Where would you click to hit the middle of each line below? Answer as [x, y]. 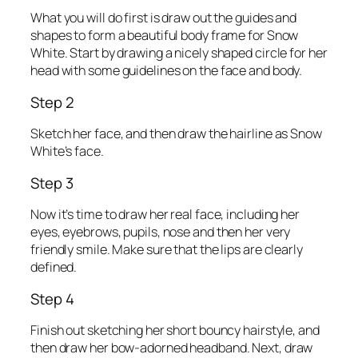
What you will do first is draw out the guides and [164, 18]
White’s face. [67, 151]
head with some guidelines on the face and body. [167, 71]
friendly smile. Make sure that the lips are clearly [167, 250]
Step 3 [52, 183]
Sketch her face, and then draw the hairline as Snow [176, 134]
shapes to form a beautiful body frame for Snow [165, 36]
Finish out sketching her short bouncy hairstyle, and [175, 330]
